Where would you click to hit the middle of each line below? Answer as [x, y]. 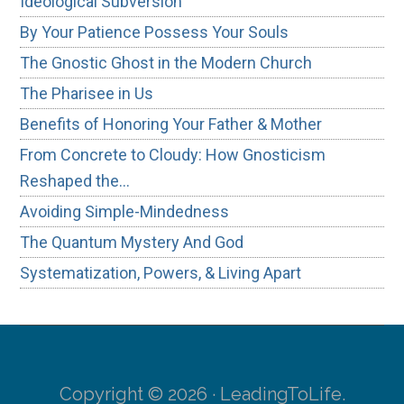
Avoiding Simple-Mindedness [125, 211]
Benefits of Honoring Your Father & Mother [171, 124]
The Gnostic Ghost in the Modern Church [166, 62]
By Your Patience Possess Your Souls [155, 32]
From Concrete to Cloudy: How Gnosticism [173, 154]
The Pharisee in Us [87, 93]
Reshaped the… [75, 180]
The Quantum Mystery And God [132, 242]
